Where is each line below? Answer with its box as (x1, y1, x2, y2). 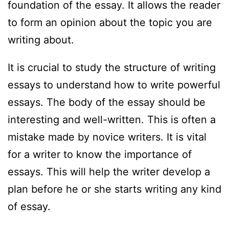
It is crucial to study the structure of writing (8, 61, 216, 74)
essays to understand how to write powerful (8, 79, 220, 91)
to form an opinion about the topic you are (8, 16, 212, 29)
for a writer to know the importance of (8, 148, 192, 161)
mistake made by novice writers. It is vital (8, 131, 207, 144)
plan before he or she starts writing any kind (8, 183, 221, 196)
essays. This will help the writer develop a (8, 166, 210, 178)
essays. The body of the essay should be (8, 96, 205, 109)
